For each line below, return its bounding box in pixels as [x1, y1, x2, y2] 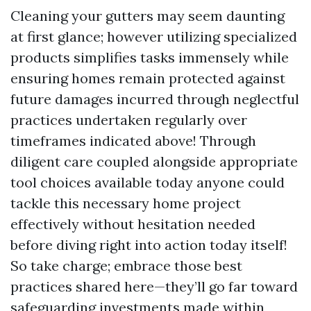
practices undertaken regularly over [10, 111, 247, 128]
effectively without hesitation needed [10, 215, 255, 233]
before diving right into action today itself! [10, 236, 287, 253]
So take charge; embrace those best [10, 257, 242, 274]
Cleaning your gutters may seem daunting [10, 7, 285, 24]
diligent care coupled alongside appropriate [10, 153, 298, 170]
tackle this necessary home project [10, 194, 241, 212]
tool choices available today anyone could [10, 174, 285, 191]
